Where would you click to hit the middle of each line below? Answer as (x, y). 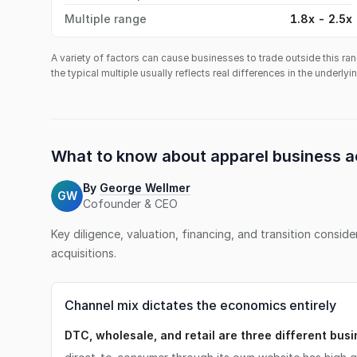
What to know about (131, 156)
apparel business (276, 156)
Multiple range (106, 19)
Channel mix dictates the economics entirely (200, 305)
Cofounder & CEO (130, 204)
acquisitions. (84, 253)
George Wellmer (145, 188)
